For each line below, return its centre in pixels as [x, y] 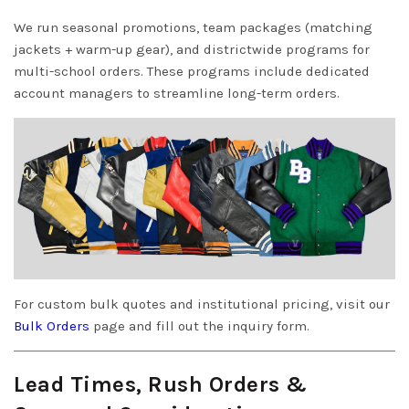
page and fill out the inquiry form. [199, 325]
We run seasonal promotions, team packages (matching [193, 27]
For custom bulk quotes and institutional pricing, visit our [202, 304]
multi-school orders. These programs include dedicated [192, 71]
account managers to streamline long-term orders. [177, 93]
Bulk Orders [52, 325]
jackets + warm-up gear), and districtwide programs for [192, 49]
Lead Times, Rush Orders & [161, 384]
